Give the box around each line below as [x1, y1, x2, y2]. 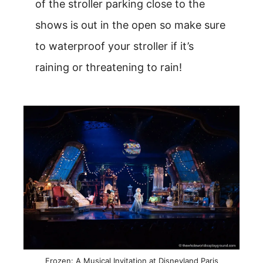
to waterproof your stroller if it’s [35, 39, 194, 52]
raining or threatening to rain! [35, 60, 182, 73]
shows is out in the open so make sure [35, 18, 225, 31]
